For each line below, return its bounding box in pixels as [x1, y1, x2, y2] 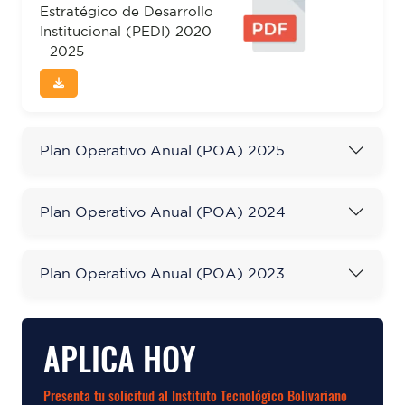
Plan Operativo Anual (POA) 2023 [40, 264, 285, 281]
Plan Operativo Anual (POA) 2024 [40, 202, 286, 220]
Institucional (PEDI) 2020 [40, 24, 212, 39]
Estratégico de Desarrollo [40, 4, 213, 19]
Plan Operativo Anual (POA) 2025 [40, 141, 285, 158]
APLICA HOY [43, 337, 196, 381]
